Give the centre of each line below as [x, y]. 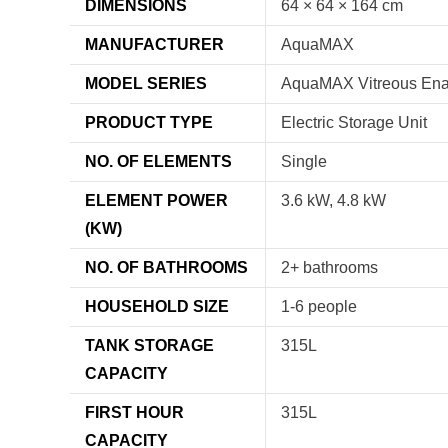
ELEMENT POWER [156, 201]
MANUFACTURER [154, 45]
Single [304, 162]
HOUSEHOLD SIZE [157, 307]
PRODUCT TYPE [149, 123]
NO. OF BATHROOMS [166, 268]
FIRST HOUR [134, 413]
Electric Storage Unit [354, 123]
